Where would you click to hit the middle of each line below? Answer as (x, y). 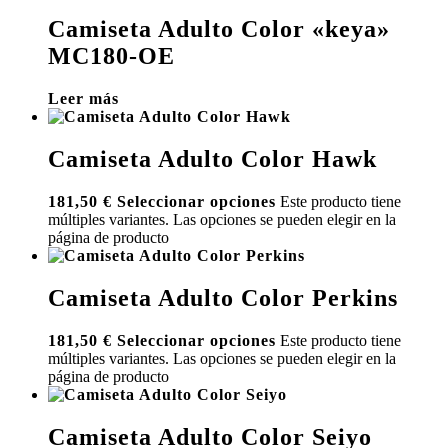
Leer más (83, 99)
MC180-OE (111, 56)
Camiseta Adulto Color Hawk (212, 158)
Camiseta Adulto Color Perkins (223, 297)
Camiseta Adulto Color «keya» (219, 29)
